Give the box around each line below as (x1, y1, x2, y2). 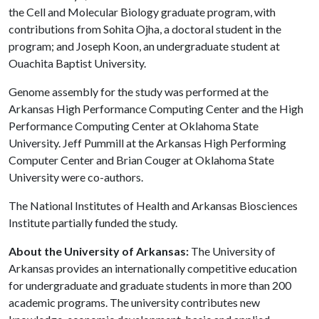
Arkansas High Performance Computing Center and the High (9, 102, 303, 115)
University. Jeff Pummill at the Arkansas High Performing (9, 136, 286, 150)
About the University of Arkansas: (9, 244, 189, 258)
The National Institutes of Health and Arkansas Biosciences (9, 199, 298, 212)
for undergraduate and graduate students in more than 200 (9, 278, 291, 292)
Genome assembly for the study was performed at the (9, 85, 268, 98)
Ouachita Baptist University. (9, 56, 146, 70)
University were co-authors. (9, 170, 143, 184)
